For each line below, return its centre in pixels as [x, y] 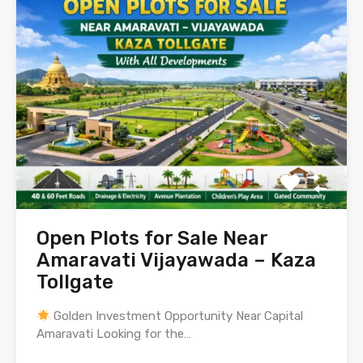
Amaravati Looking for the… [114, 334]
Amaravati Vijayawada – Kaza [176, 261]
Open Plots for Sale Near [152, 239]
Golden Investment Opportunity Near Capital [177, 316]
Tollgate [75, 282]
